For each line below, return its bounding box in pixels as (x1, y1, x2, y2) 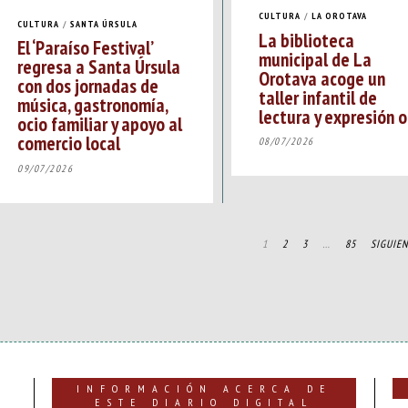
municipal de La (258, 46, 372, 72)
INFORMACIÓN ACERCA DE (76, 381, 331, 395)
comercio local (17, 130, 120, 157)
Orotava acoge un (258, 65, 385, 91)
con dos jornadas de (17, 73, 158, 99)
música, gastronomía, (17, 92, 168, 118)
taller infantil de (258, 84, 377, 110)
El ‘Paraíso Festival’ (17, 35, 152, 61)
